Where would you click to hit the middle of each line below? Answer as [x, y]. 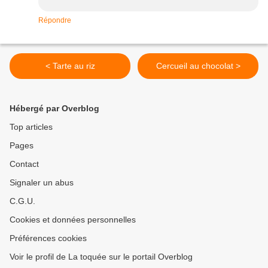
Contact [24, 164]
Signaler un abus [42, 183]
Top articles [31, 127]
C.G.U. [22, 201]
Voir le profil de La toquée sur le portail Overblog [101, 257]
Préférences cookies [48, 238]
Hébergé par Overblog [54, 109]
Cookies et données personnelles [73, 220]
